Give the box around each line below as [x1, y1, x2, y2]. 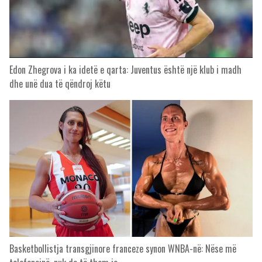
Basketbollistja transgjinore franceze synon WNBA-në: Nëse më [9, 242, 236, 256]
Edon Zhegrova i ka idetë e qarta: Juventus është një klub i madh [9, 63, 242, 77]
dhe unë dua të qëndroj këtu [9, 77, 111, 91]
